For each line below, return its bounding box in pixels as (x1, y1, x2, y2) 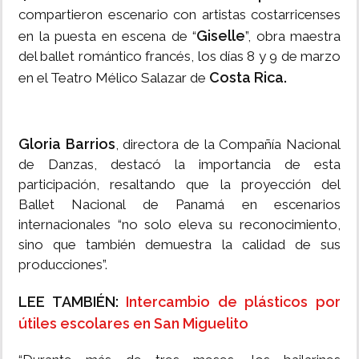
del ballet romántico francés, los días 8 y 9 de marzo (18, 48, 341, 65)
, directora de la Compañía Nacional (115, 136, 341, 153)
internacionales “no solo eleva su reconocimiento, (18, 216, 341, 233)
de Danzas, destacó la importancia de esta (18, 156, 341, 173)
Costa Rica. (209, 69, 287, 87)
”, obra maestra (245, 28, 341, 45)
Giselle (196, 27, 245, 45)
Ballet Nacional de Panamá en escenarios (18, 196, 341, 213)
